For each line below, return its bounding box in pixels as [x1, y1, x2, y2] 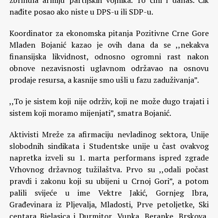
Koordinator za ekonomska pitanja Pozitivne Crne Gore [9, 28, 209, 38]
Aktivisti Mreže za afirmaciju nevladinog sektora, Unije [9, 129, 209, 140]
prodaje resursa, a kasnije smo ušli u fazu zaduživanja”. [9, 74, 199, 85]
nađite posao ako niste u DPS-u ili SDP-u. [9, 6, 153, 17]
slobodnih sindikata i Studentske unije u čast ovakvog [9, 141, 209, 151]
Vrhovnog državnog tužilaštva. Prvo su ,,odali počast [9, 164, 209, 175]
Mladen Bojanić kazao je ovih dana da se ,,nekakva [9, 39, 209, 50]
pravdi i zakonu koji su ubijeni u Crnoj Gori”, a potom [9, 176, 209, 186]
